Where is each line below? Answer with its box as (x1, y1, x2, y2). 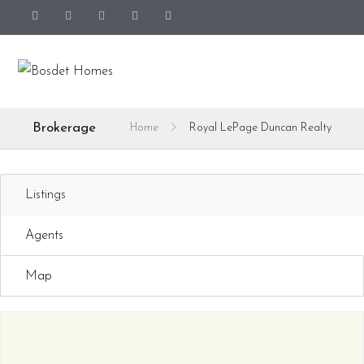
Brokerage (32, 121, 97, 135)
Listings (25, 188, 66, 201)
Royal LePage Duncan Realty (188, 123, 331, 133)
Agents (25, 229, 63, 242)
